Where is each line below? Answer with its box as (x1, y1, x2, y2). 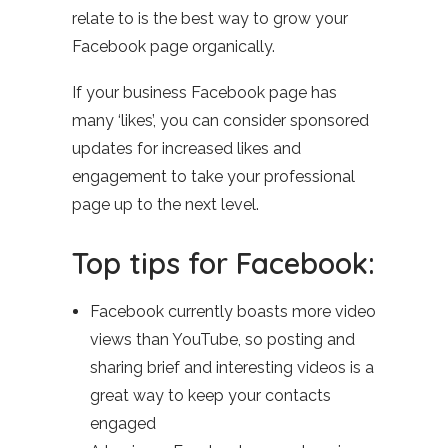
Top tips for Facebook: (72, 245, 375, 281)
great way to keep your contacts (90, 386, 331, 405)
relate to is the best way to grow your (72, 9, 348, 28)
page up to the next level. (72, 195, 259, 214)
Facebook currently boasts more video (90, 302, 376, 321)
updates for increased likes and (72, 139, 301, 158)
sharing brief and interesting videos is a (90, 358, 374, 377)
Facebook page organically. (72, 37, 275, 56)
